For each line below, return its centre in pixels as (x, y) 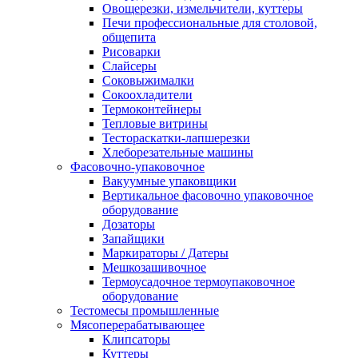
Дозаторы (129, 225)
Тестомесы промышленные (145, 311)
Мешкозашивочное (154, 268)
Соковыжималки (148, 81)
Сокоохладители (147, 95)
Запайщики (133, 239)
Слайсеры (129, 66)
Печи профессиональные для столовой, (210, 23)
